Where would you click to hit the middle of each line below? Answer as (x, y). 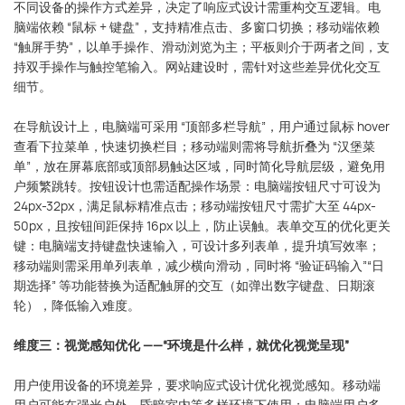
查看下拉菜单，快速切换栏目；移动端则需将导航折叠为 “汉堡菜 (194, 146)
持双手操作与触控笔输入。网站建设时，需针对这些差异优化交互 (197, 66)
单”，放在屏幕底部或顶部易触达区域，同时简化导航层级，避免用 (199, 165)
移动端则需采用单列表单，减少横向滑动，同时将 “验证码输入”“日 (199, 265)
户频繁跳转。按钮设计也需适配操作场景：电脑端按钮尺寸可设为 (197, 185)
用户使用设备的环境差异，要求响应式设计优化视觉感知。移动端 (197, 384)
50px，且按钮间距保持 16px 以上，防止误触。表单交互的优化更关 (202, 225)
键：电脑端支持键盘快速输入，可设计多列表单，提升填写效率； (197, 245)
